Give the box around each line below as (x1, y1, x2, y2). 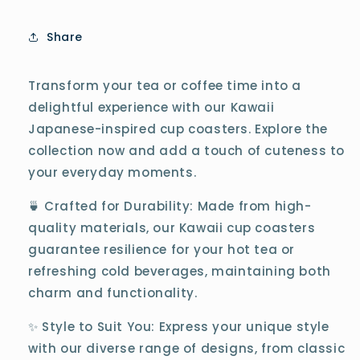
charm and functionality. (28, 284, 198, 302)
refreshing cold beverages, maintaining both (28, 263, 331, 280)
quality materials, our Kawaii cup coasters (28, 219, 316, 237)
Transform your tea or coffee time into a (28, 77, 302, 95)
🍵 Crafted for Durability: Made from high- (28, 198, 312, 215)
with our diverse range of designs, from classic (28, 340, 346, 358)
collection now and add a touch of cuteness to (28, 142, 346, 160)
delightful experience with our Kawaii (28, 99, 275, 117)
